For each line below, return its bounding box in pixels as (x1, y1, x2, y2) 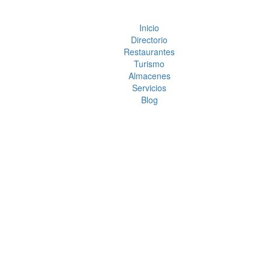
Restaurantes (124, 46, 175, 58)
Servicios (132, 82, 167, 94)
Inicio (139, 22, 160, 34)
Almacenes (128, 70, 171, 82)
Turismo (134, 58, 165, 70)
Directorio (131, 34, 168, 46)
